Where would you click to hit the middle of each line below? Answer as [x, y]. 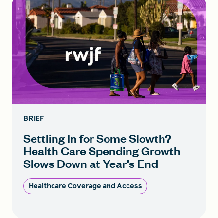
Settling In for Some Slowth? [97, 138]
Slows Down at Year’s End [91, 163]
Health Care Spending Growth [102, 150]
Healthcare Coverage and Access [85, 186]
